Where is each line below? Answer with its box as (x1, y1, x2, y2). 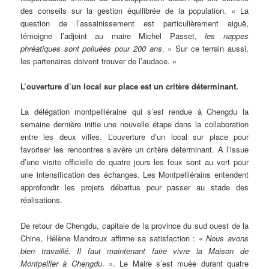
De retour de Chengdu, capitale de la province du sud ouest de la (20, 219, 249, 231)
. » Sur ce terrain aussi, (162, 43, 249, 55)
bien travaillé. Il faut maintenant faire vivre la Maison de (20, 244, 249, 256)
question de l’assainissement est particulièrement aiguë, (20, 17, 249, 29)
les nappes (205, 30, 249, 42)
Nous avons (206, 232, 249, 244)
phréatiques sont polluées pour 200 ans (20, 43, 162, 55)
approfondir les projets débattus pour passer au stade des (20, 181, 249, 193)
